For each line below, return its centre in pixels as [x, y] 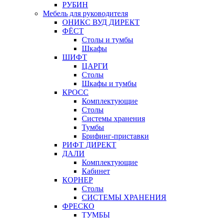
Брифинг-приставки [115, 136]
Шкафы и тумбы [109, 84]
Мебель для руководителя [85, 14]
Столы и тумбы [108, 40]
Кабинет [96, 171]
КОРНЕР [78, 180]
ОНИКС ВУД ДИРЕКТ [101, 22]
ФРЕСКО [78, 206]
